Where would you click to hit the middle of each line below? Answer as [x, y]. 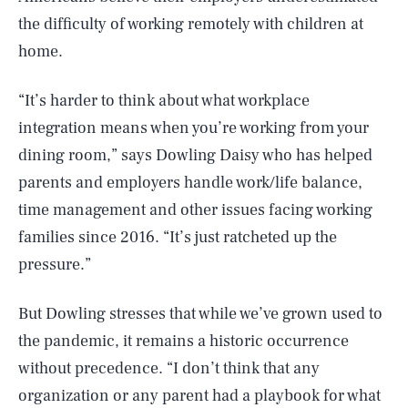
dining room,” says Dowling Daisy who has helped [195, 155]
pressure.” [55, 265]
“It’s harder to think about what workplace [164, 101]
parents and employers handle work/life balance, [190, 183]
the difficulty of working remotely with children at [191, 24]
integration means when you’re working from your [194, 128]
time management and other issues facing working [195, 210]
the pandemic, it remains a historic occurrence [184, 341]
